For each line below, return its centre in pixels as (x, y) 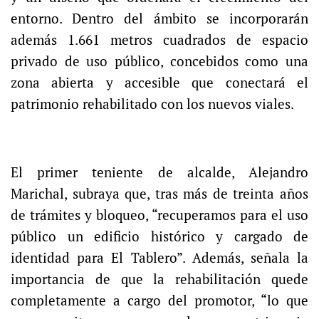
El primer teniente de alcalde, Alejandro (159, 173)
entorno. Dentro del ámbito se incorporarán (159, 19)
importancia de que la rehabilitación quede (159, 279)
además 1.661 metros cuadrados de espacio (159, 40)
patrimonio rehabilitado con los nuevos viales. (152, 104)
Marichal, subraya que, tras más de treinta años (159, 194)
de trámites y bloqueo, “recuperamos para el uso (159, 215)
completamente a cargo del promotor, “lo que (159, 301)
